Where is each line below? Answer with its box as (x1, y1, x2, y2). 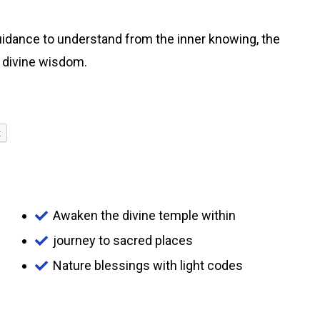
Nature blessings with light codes (53, 258, 243, 273)
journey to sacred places (53, 233, 193, 248)
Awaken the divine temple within (53, 208, 236, 223)
